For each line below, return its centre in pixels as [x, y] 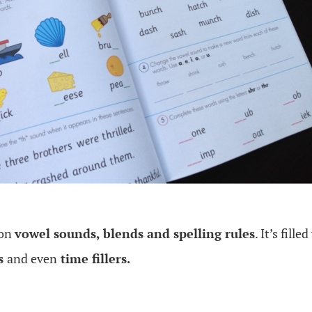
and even [32, 258]
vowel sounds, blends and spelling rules [135, 233]
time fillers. [94, 258]
